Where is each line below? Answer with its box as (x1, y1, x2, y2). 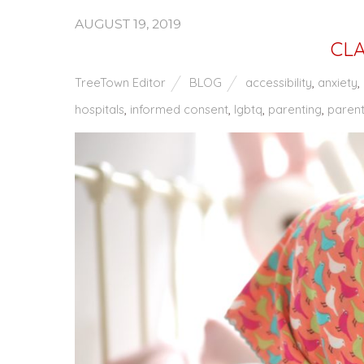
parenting (268, 102, 322, 117)
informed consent (130, 102, 228, 117)
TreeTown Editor (75, 75, 166, 90)
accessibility (245, 75, 312, 90)
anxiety (318, 75, 357, 90)
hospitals (75, 102, 124, 117)
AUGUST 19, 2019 (75, 16, 181, 32)
